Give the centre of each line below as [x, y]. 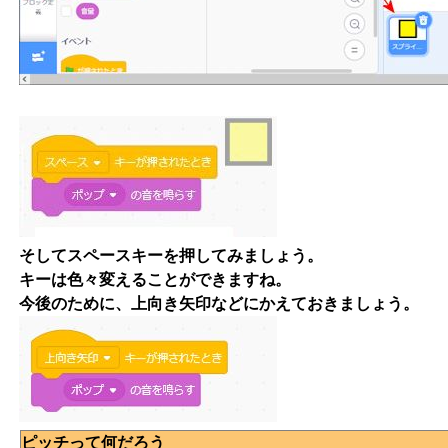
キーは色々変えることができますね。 [155, 279]
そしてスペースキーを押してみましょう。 [171, 255]
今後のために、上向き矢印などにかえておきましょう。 [219, 303]
